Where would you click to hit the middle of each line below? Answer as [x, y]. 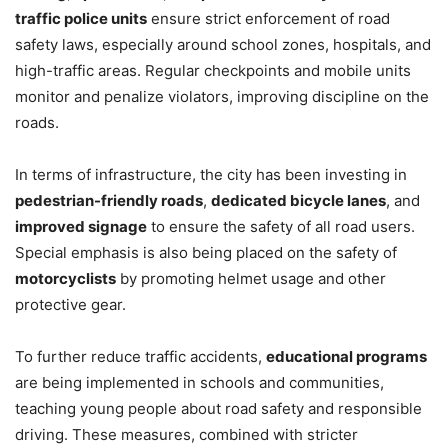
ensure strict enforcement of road [268, 19]
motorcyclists [65, 279]
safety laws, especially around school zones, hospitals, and [223, 45]
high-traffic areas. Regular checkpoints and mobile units [213, 71]
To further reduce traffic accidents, [140, 357]
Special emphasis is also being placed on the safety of [206, 253]
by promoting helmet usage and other [251, 279]
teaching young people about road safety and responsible [218, 409]
